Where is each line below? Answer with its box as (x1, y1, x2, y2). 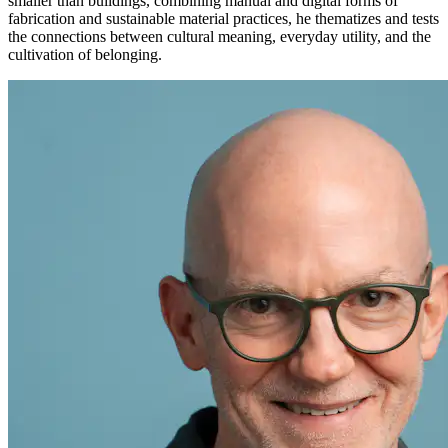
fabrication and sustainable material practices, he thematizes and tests (8, 10, 439, 28)
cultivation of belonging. (8, 46, 162, 64)
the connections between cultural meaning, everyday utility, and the (8, 28, 431, 46)
